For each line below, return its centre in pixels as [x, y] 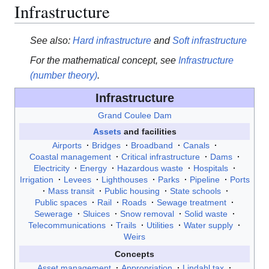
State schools [195, 191]
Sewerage [53, 213]
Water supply [208, 225]
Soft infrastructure [209, 41]
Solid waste [206, 213]
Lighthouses [124, 179]
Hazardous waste [150, 168]
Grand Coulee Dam [134, 115]
